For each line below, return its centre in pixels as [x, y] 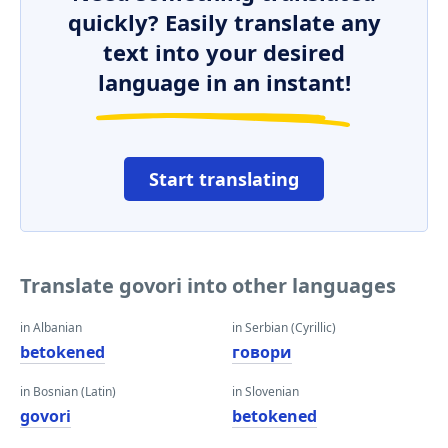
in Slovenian [265, 391]
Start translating [224, 179]
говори [262, 352]
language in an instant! [224, 82]
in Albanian [51, 327]
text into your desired [224, 52]
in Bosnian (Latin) [68, 391]
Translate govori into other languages [208, 285]
